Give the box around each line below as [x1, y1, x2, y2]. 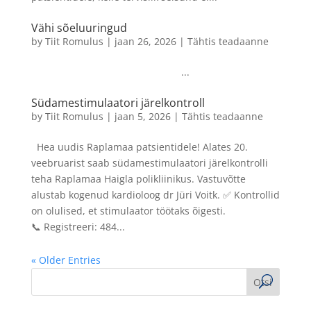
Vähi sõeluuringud [31, 20, 127, 36]
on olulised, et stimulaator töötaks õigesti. [31, 204, 226, 218]
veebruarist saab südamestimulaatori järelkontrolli [31, 156, 268, 170]
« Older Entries [31, 253, 101, 267]
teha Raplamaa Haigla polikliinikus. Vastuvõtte [31, 172, 246, 186]
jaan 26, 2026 [114, 35, 176, 49]
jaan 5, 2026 [114, 110, 171, 124]
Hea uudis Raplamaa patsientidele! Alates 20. [31, 140, 248, 154]
